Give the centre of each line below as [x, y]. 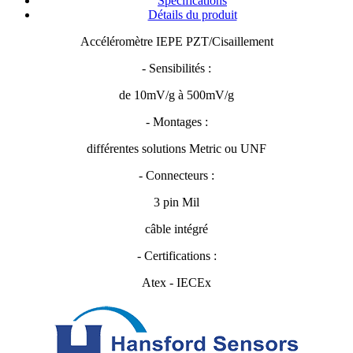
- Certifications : [176, 255]
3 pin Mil [176, 202]
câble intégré [176, 229]
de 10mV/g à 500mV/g [176, 95]
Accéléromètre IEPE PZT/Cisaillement [176, 41]
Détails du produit [192, 14]
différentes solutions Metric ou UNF [176, 148]
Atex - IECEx [176, 282]
